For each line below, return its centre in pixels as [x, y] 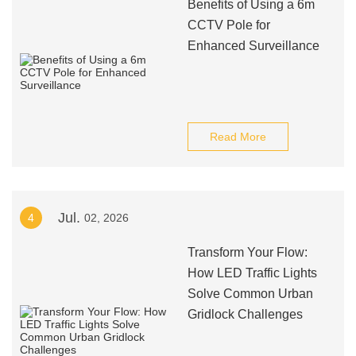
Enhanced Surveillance [253, 46]
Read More [238, 137]
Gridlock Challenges [245, 314]
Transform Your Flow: [247, 252]
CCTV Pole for [228, 25]
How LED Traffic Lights [252, 273]
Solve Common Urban [250, 294]
